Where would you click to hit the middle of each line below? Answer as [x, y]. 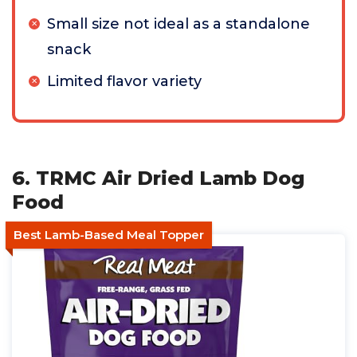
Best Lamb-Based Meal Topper [109, 235]
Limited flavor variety [124, 81]
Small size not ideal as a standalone [178, 24]
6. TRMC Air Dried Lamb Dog [158, 178]
